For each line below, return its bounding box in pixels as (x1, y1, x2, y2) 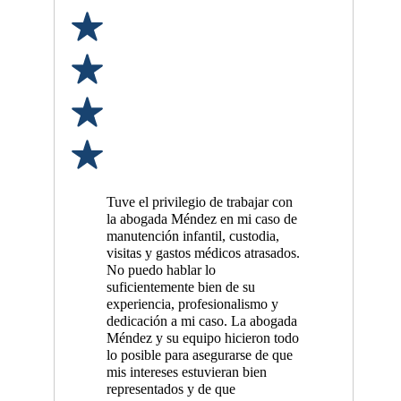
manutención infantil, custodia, (106, 228, 279, 245)
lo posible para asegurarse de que (106, 347, 293, 364)
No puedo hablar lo (106, 262, 216, 279)
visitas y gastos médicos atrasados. (106, 245, 300, 262)
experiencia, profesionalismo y (106, 296, 278, 313)
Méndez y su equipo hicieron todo (106, 330, 299, 347)
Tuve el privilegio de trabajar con (106, 194, 293, 211)
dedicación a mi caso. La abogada (106, 313, 297, 330)
